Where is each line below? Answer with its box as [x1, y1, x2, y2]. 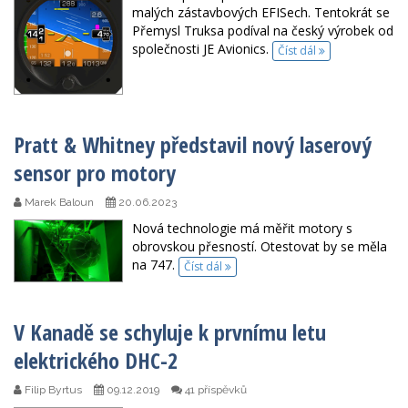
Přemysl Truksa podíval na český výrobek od [132, 22, 393, 40]
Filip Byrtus [22, 382, 82, 396]
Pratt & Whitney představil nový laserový [14, 129, 372, 160]
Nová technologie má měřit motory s [132, 219, 352, 238]
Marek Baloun [22, 196, 94, 209]
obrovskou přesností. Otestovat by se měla [132, 238, 387, 256]
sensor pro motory [14, 158, 176, 189]
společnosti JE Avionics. [132, 40, 272, 58]
